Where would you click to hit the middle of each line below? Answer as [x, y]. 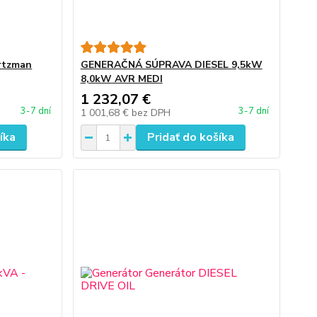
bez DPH [151, 113]
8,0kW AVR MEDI [121, 79]
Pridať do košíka [190, 137]
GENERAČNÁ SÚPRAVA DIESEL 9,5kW [171, 65]
